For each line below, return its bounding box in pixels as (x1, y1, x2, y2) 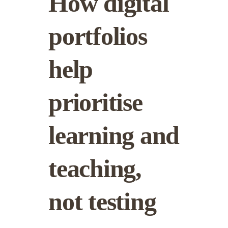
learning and (48, 121, 179, 150)
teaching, (48, 154, 141, 183)
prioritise (48, 88, 142, 117)
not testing (48, 187, 156, 216)
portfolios (48, 22, 147, 50)
